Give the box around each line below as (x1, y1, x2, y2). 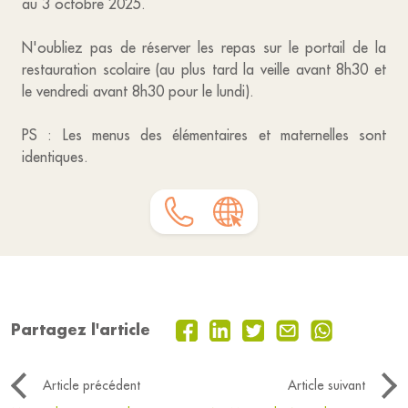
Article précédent (43, 377, 140, 394)
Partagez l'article (11, 320, 150, 340)
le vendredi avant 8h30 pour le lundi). (22, 82, 254, 100)
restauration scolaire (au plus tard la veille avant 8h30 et (22, 60, 386, 78)
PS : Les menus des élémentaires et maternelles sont (22, 126, 386, 144)
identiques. (22, 148, 88, 166)
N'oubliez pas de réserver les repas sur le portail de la (22, 38, 386, 56)
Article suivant (288, 377, 365, 394)
